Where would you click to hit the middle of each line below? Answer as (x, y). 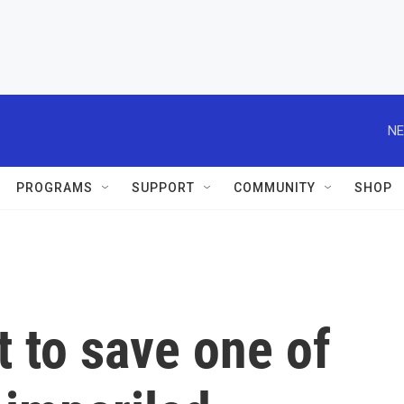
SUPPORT (163, 188)
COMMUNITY (275, 188)
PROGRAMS (55, 188)
